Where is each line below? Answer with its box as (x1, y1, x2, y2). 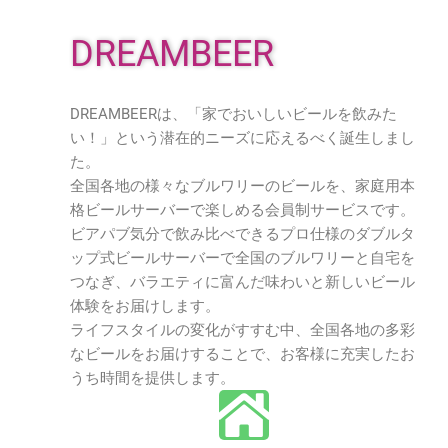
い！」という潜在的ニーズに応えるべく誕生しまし (70, 129, 415, 147)
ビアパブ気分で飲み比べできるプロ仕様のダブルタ (70, 225, 415, 243)
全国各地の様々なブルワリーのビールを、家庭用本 (70, 177, 415, 195)
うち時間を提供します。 (70, 369, 235, 387)
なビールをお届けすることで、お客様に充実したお (70, 345, 415, 363)
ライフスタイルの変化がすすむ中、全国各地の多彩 (70, 321, 415, 339)
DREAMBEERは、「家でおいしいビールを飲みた (70, 105, 397, 123)
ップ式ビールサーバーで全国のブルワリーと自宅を (70, 249, 415, 267)
